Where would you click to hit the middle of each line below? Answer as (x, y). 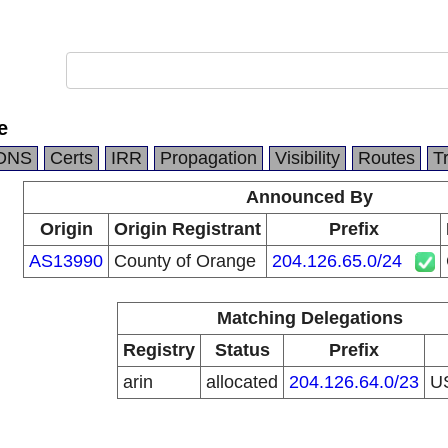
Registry (159, 350)
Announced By (309, 197)
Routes (386, 158)
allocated (242, 382)
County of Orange (185, 261)
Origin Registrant (187, 229)
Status (242, 350)
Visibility (307, 158)
